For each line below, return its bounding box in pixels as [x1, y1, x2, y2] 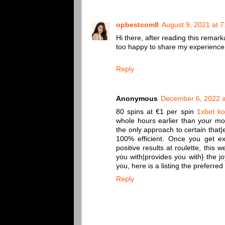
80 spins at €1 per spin [116, 108, 197, 116]
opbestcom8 [116, 21, 159, 29]
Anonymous [116, 95, 158, 103]
